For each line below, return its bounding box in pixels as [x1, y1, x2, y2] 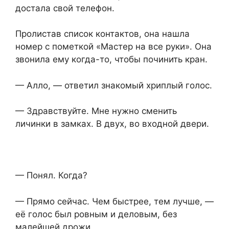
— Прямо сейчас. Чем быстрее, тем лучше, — [15, 196, 214, 207]
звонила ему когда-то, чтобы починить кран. [15, 54, 208, 65]
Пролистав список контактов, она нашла [15, 29, 190, 39]
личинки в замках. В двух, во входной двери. [15, 119, 209, 129]
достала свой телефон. [15, 3, 114, 13]
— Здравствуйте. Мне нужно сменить [15, 106, 177, 117]
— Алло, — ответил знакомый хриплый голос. [15, 80, 212, 90]
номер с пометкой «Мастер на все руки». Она [15, 41, 212, 52]
